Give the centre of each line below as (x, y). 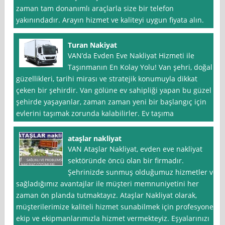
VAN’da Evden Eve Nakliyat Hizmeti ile (131, 56)
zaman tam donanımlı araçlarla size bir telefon (95, 9)
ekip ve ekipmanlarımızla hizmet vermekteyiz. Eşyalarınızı (113, 218)
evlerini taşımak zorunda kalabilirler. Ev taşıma (95, 114)
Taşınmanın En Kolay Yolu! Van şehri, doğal (140, 67)
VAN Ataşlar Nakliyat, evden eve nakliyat (135, 149)
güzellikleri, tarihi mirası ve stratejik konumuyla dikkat (107, 79)
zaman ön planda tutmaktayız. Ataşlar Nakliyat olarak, (107, 195)
